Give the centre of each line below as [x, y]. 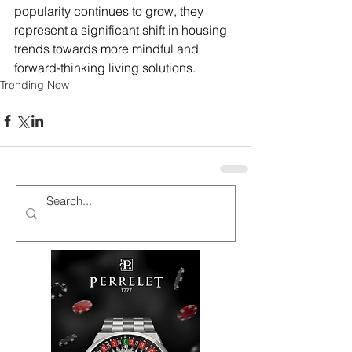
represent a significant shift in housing [122, 30]
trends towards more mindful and [108, 49]
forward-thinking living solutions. [105, 68]
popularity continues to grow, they [110, 11]
